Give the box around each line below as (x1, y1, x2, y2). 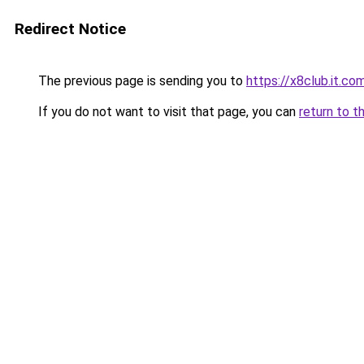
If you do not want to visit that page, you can (35, 104, 299, 119)
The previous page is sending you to (35, 73, 246, 89)
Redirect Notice (15, 19, 126, 38)
